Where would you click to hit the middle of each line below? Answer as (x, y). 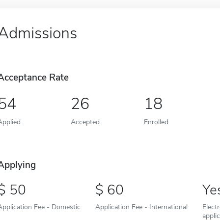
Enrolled (156, 122)
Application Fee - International (141, 207)
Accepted (85, 122)
